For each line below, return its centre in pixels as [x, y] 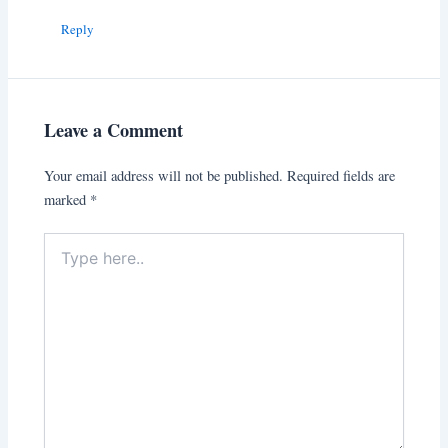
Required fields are [341, 175]
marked [67, 199]
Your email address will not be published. [164, 175]
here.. [59, 262]
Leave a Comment [114, 130]
